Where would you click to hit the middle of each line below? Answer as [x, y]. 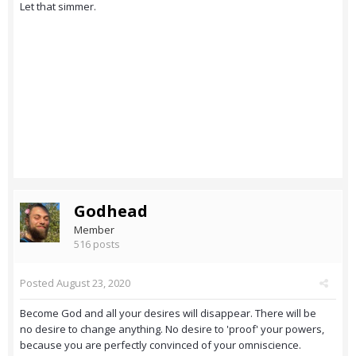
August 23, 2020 [93, 283]
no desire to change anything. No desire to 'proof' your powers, [172, 329]
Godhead [111, 211]
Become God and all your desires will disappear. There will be [168, 313]
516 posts [97, 244]
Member [94, 230]
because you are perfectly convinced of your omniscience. [161, 345]
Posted [38, 283]
